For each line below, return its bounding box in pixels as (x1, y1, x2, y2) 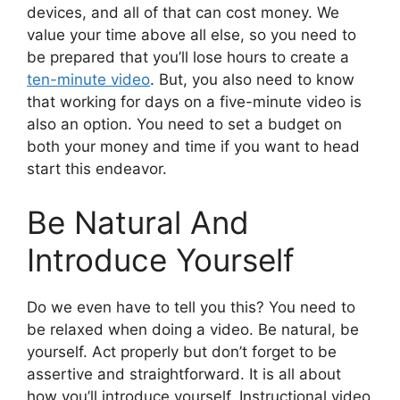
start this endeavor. (27, 160, 167, 179)
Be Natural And (27, 203, 249, 241)
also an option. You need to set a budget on (27, 115, 342, 134)
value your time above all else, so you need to (27, 26, 356, 45)
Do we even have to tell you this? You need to (27, 297, 355, 316)
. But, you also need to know (150, 71, 354, 89)
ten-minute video (27, 71, 150, 89)
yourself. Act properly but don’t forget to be (27, 342, 337, 361)
